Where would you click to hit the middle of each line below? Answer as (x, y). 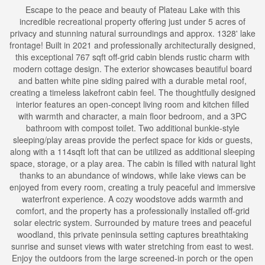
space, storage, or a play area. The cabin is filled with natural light (132, 163)
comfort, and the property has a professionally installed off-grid (132, 211)
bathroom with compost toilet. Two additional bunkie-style (132, 128)
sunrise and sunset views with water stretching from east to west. (132, 246)
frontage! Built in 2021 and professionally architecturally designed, (132, 45)
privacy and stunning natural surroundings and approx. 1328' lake (132, 33)
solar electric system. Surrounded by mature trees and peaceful (132, 222)
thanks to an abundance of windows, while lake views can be (132, 175)
